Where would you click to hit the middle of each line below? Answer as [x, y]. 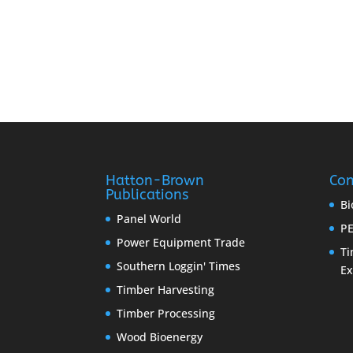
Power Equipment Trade [181, 242]
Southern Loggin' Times [179, 266]
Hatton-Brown [155, 180]
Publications [147, 194]
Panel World [149, 218]
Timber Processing [166, 313]
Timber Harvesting [166, 289]
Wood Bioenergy [160, 336]
